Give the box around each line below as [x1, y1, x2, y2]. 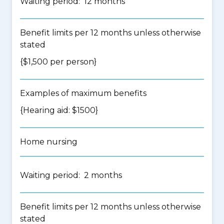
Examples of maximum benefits [20, 88, 146, 98]
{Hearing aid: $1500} [20, 105, 98, 115]
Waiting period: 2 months [20, 170, 122, 180]
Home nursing [20, 137, 77, 146]
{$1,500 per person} [20, 57, 96, 66]
